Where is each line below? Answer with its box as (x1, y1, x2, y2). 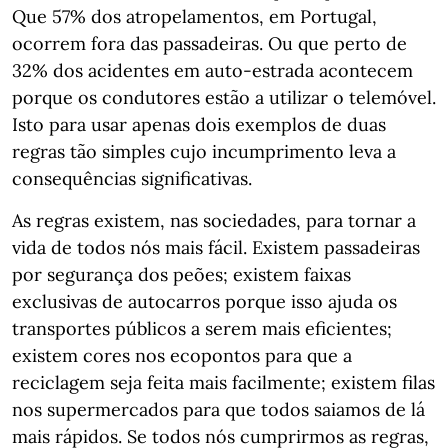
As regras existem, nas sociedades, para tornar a (12, 209, 416, 232)
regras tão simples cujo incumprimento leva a (12, 140, 396, 163)
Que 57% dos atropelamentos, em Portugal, (12, 5, 377, 28)
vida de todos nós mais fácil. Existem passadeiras (12, 236, 420, 259)
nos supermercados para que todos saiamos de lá (12, 398, 425, 421)
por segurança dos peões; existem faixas (12, 263, 351, 286)
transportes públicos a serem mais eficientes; (12, 317, 392, 340)
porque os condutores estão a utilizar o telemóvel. (12, 86, 436, 109)
